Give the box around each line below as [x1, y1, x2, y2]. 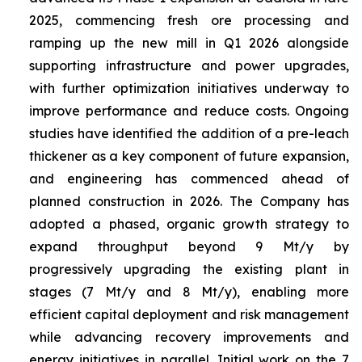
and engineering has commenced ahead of [29, 170, 349, 187]
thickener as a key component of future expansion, [29, 148, 349, 164]
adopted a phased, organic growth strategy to [29, 216, 349, 232]
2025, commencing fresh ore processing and [29, 12, 349, 28]
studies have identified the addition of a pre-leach [29, 125, 349, 141]
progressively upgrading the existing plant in [29, 261, 349, 277]
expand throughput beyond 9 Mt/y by [29, 238, 349, 255]
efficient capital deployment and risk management [29, 306, 349, 322]
